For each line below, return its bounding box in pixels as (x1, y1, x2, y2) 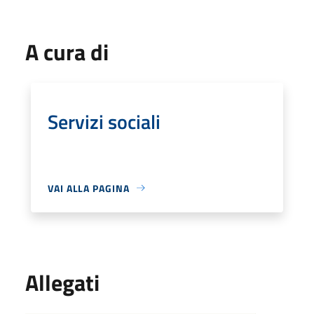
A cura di (25, 34, 109, 69)
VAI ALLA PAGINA (48, 180, 130, 196)
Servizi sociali (48, 106, 161, 137)
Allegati (25, 265, 100, 299)
